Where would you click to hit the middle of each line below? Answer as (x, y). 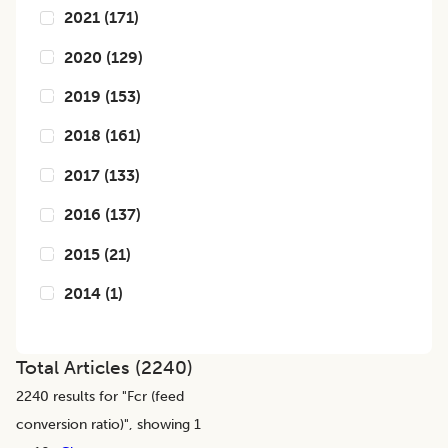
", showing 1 (162, 424)
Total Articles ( (78, 368)
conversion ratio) (70, 424)
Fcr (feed (155, 396)
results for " (88, 396)
